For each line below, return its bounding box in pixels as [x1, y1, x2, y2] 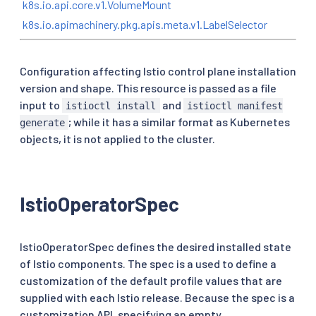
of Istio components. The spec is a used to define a [20, 256, 276, 270]
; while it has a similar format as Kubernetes [68, 114, 291, 128]
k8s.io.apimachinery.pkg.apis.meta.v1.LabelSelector [23, 17, 267, 31]
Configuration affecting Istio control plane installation [20, 63, 296, 78]
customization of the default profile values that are [20, 273, 282, 287]
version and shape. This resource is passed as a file [20, 80, 276, 95]
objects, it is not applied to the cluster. [20, 131, 215, 145]
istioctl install [66, 99, 157, 111]
